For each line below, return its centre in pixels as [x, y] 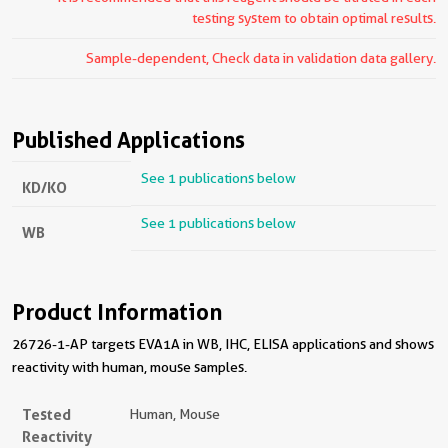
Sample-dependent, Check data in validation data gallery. [261, 58]
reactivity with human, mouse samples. [129, 367]
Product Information [117, 312]
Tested [46, 415]
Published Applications [128, 140]
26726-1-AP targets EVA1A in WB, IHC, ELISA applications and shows [223, 344]
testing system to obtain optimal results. [314, 18]
